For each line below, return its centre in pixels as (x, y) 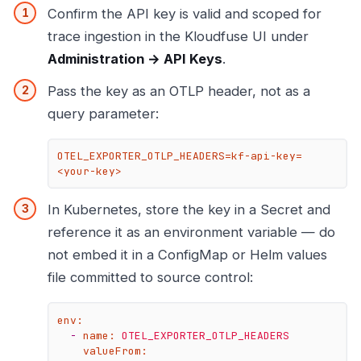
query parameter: (103, 113)
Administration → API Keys (135, 58)
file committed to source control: (150, 278)
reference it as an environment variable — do (191, 232)
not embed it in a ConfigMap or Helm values (187, 255)
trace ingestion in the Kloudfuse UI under (178, 36)
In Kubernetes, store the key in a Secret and (189, 210)
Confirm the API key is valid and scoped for (185, 13)
